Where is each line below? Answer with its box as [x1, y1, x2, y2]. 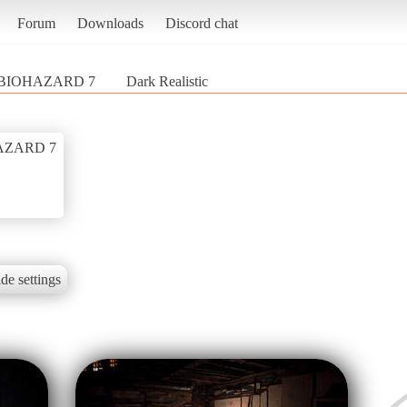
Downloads [76, 15, 144, 31]
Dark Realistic [126, 73, 208, 89]
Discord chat [164, 15, 238, 31]
